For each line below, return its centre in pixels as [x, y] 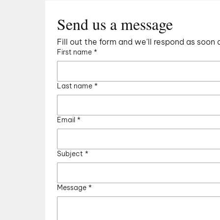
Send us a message [115, 24]
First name [74, 52]
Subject [70, 154]
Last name [74, 86]
